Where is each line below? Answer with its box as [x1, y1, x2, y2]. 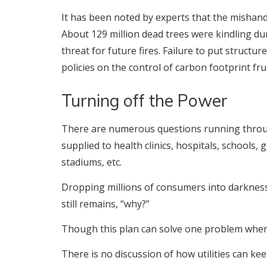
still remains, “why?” [61, 197, 150, 210]
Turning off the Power [61, 90, 228, 111]
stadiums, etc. [61, 156, 122, 169]
